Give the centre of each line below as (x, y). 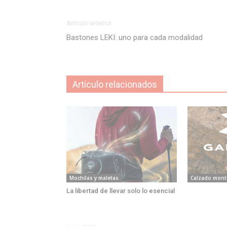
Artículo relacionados (115, 85)
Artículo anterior (89, 24)
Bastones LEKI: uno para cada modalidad (134, 38)
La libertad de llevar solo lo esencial (120, 191)
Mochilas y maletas (94, 178)
